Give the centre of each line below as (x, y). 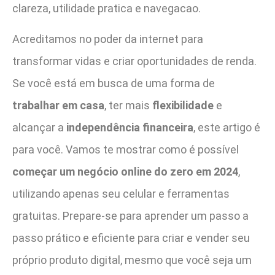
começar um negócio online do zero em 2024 (125, 172)
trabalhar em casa (58, 106)
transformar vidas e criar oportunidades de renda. (134, 61)
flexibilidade (183, 106)
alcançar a (39, 128)
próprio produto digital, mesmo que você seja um (132, 260)
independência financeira (130, 128)
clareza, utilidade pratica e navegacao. (107, 9)
